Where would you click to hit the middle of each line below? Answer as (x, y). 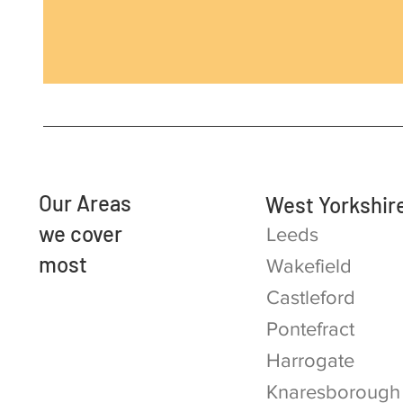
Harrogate (311, 360)
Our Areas (85, 203)
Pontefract (311, 329)
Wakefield (309, 266)
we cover (81, 233)
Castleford (311, 297)
